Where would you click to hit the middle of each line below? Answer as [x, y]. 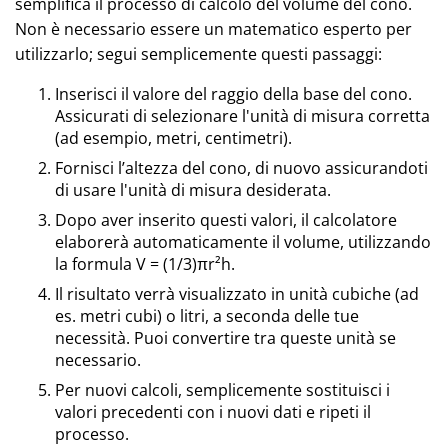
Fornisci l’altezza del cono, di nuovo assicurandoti [241, 168]
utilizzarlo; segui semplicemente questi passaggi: [198, 54]
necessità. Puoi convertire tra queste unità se [225, 338]
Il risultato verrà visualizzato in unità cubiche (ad [237, 294]
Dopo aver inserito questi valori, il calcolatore [226, 220]
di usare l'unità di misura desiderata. [193, 190]
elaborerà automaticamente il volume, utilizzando [243, 242]
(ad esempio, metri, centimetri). [173, 138]
